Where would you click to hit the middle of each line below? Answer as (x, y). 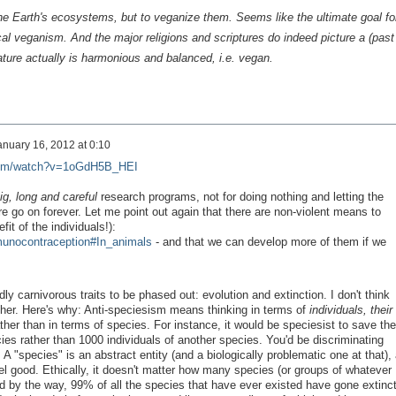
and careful (69, 196)
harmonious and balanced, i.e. (158, 58)
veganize (176, 18)
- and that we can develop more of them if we (269, 241)
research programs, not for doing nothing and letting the (240, 196)
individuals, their (350, 309)
